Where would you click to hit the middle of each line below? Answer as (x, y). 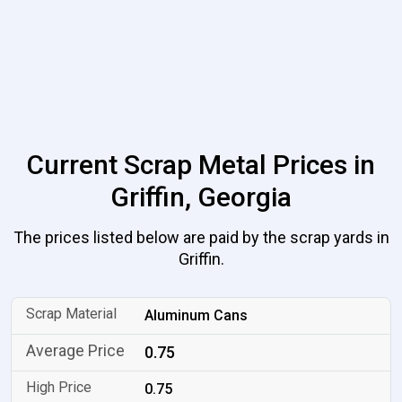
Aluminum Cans (197, 315)
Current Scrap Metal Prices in (201, 165)
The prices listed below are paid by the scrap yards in (201, 237)
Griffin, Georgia (201, 197)
